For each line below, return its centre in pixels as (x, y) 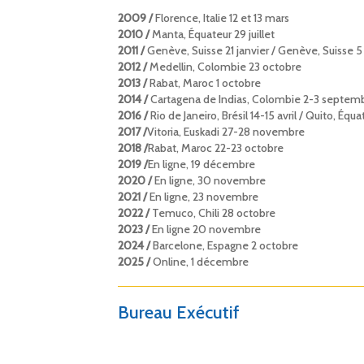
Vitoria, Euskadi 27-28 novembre (225, 131)
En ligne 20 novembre (206, 229)
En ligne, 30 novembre (208, 180)
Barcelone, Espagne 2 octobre (225, 245)
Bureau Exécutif (178, 312)
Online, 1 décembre (200, 261)
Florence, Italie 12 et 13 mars (221, 17)
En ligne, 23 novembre (202, 196)
